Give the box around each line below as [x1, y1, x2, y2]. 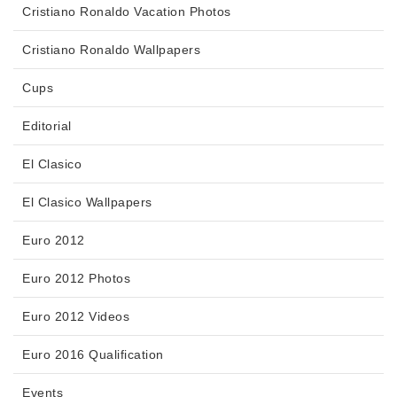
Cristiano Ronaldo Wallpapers [22, 43, 200, 58]
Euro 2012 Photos [22, 271, 130, 286]
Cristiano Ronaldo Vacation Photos [22, 4, 231, 19]
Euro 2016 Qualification [22, 347, 164, 362]
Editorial [22, 119, 72, 134]
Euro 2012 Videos [22, 309, 129, 324]
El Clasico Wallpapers [22, 195, 152, 210]
